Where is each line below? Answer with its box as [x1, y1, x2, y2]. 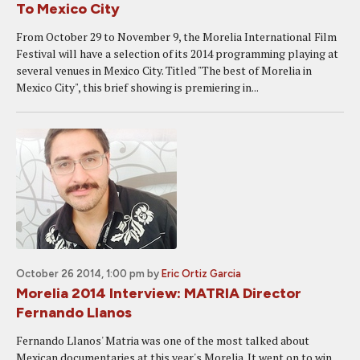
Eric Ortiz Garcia [162, 268, 241, 280]
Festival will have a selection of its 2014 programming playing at [16, 46, 338, 61]
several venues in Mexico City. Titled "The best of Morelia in [16, 63, 312, 78]
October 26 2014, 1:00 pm [16, 268, 145, 280]
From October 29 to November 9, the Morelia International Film [16, 29, 337, 44]
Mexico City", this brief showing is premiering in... [16, 80, 259, 95]
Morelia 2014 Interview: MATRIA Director [16, 284, 301, 302]
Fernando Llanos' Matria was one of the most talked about [16, 333, 309, 348]
